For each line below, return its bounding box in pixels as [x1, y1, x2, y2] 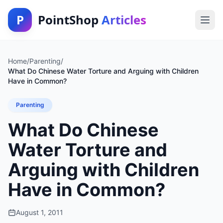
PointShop [38, 11, 102, 28]
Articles [102, 11, 146, 28]
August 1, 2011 [16, 208, 63, 217]
